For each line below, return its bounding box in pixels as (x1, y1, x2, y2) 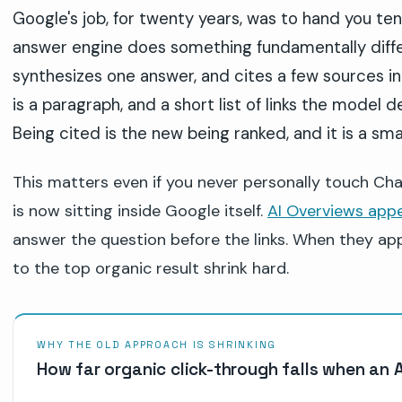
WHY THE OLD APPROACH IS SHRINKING (37, 337, 277, 351)
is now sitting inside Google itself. (13, 199, 267, 222)
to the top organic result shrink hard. (13, 257, 289, 279)
